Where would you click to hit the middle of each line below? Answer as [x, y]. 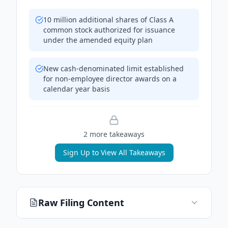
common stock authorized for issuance [109, 30]
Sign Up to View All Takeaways [114, 152]
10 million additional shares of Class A [108, 20]
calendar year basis [77, 89]
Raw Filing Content [81, 203]
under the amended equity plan [98, 40]
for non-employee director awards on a [110, 79]
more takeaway [114, 134]
